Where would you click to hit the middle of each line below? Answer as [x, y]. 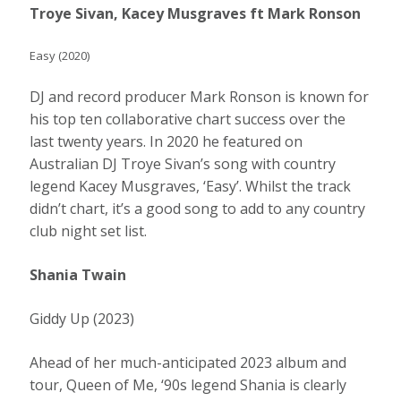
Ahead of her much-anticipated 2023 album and [188, 362]
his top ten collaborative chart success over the [188, 119]
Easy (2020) [61, 55]
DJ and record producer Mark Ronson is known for [200, 96]
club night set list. [92, 230]
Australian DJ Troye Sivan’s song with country [183, 163]
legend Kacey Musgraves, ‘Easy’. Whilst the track [191, 186]
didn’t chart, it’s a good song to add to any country [198, 208]
